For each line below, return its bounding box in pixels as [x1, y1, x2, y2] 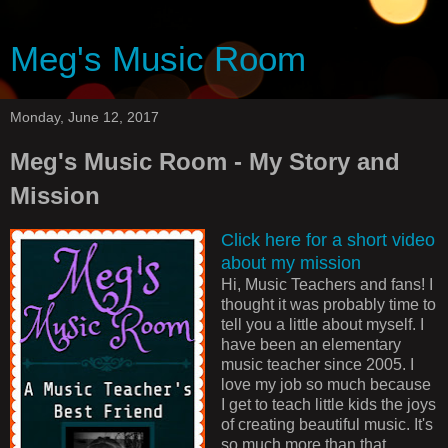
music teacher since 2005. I [220, 355, 414, 373]
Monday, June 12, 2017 [10, 109, 159, 125]
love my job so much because [220, 375, 431, 393]
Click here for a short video [220, 229, 435, 250]
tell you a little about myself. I [220, 315, 424, 333]
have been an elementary [220, 335, 401, 353]
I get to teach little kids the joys [220, 395, 436, 413]
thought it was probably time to [220, 295, 436, 313]
